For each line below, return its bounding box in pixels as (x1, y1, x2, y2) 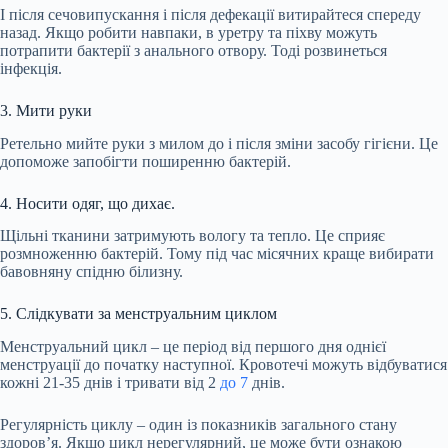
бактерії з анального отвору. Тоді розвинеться (73, 41, 387, 59)
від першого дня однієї (227, 338, 386, 356)
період (183, 338, 227, 356)
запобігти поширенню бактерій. (69, 152, 291, 170)
